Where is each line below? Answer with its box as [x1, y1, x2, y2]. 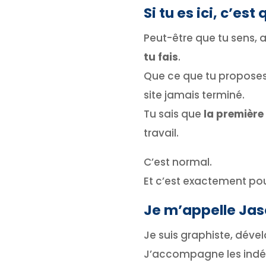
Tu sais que [143, 106, 204, 121]
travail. [143, 125, 179, 140]
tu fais [143, 49, 178, 64]
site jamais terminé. [143, 87, 245, 102]
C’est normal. [143, 154, 212, 169]
